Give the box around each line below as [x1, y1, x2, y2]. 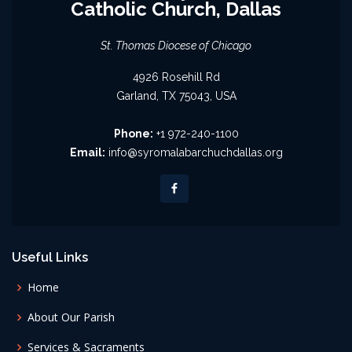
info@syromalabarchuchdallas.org [104, 146, 283, 159]
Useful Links [12, 250, 88, 265]
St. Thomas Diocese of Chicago [101, 39, 251, 52]
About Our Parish [27, 310, 115, 324]
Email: [69, 146, 105, 159]
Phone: [113, 127, 153, 140]
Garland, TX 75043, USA [115, 90, 236, 102]
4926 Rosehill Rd [132, 71, 220, 83]
